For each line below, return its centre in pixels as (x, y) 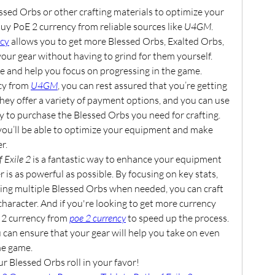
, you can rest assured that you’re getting (142, 85)
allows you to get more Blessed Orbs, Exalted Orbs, (117, 41)
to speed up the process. (177, 218)
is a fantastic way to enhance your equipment (126, 159)
